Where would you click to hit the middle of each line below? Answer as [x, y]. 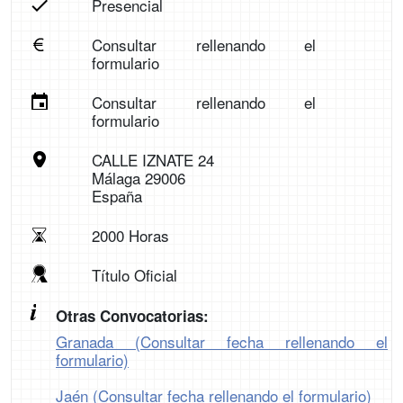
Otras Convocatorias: [132, 316]
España [116, 196]
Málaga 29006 [138, 178]
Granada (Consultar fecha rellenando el [222, 341]
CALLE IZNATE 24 [152, 160]
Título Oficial [134, 275]
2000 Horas [130, 235]
